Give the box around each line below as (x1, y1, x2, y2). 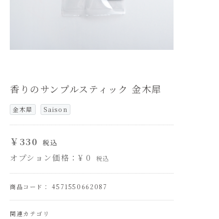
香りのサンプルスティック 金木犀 (10, 82, 162, 96)
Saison (43, 105, 68, 114)
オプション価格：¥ (10, 152, 87, 164)
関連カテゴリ (10, 209, 50, 218)
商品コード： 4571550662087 (10, 182, 108, 191)
